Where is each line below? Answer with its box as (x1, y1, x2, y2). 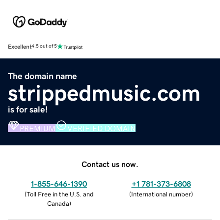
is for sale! (8, 105, 48, 114)
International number (131, 191, 191, 197)
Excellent (8, 43, 31, 50)
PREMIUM (20, 124, 55, 132)
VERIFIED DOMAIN (67, 124, 136, 132)
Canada (47, 200, 69, 207)
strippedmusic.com (8, 81, 200, 104)
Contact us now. (82, 160, 138, 168)
